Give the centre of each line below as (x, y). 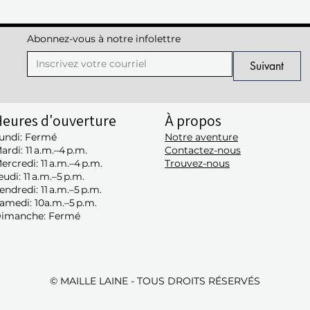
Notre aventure (201, 137)
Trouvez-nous (197, 164)
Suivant (267, 66)
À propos (193, 121)
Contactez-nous (203, 151)
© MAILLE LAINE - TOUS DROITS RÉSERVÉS (155, 281)
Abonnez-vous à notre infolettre (104, 39)
